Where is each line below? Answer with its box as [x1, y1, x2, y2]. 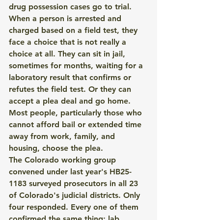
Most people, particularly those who [9, 108, 144, 117]
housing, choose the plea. [9, 143, 103, 153]
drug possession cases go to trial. [9, 2, 132, 11]
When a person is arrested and [9, 14, 124, 23]
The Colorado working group [9, 155, 118, 165]
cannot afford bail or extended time [9, 120, 144, 129]
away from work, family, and [9, 132, 117, 141]
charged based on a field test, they [9, 26, 140, 35]
